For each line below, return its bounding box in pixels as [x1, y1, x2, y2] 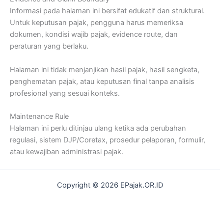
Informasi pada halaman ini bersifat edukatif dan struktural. [10, 6, 205, 16]
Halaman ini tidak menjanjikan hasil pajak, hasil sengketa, [10, 65, 199, 74]
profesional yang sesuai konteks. [10, 88, 120, 98]
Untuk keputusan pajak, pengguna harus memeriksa [10, 18, 183, 27]
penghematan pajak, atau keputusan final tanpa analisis [10, 77, 194, 86]
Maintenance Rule [10, 111, 69, 121]
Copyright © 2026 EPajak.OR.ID [57, 181, 163, 190]
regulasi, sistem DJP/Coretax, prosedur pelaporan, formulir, [10, 135, 205, 144]
